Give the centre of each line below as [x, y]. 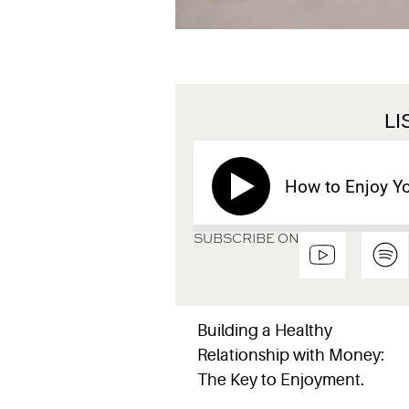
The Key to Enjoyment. [280, 380]
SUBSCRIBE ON [246, 239]
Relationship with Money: [290, 356]
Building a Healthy [264, 331]
